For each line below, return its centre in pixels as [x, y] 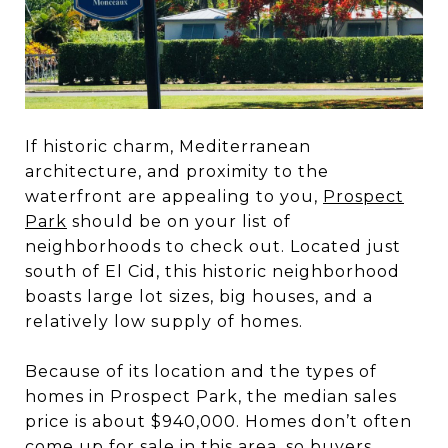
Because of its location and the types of [201, 371]
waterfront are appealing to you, [174, 196]
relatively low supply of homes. [164, 321]
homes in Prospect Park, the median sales [211, 396]
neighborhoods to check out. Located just [213, 246]
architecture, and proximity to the [177, 171]
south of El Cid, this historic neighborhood [212, 271]
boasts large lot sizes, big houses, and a [199, 296]
